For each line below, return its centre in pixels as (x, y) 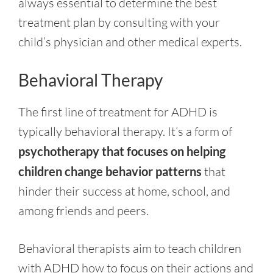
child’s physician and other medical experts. (130, 42)
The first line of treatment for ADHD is (118, 112)
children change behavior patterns (110, 171)
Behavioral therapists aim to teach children (130, 248)
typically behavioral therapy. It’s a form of (125, 131)
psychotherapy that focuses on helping (122, 151)
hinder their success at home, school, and (124, 191)
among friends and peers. (83, 211)
